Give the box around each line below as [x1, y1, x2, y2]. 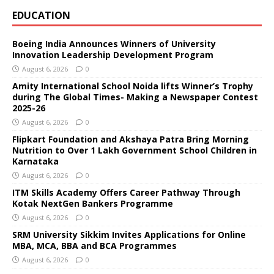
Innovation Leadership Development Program [12, 48, 213, 61]
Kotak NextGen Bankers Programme [12, 197, 173, 209]
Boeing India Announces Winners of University [12, 37, 216, 50]
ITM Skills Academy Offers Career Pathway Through [12, 186, 240, 198]
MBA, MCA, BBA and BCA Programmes [12, 239, 177, 251]
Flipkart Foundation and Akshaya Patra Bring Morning [12, 133, 249, 145]
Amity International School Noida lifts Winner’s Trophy [12, 80, 253, 92]
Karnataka [12, 155, 59, 167]
